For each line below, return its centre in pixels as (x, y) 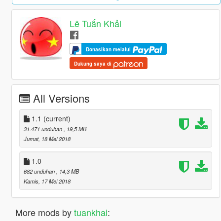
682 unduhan (40, 171)
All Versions (61, 98)
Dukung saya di (94, 64)
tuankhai (91, 212)
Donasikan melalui (109, 50)
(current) (57, 119)
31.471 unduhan (43, 129)
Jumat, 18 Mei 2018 (47, 139)
